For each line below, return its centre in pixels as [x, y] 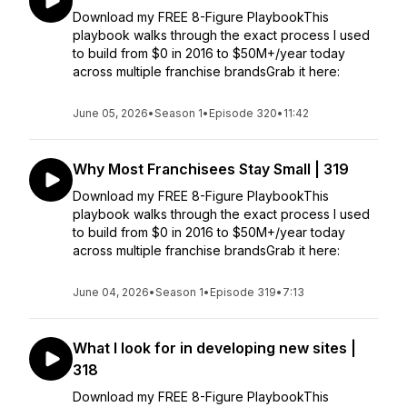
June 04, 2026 [111, 292]
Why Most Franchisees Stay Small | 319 [211, 169]
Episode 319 [243, 292]
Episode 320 [243, 113]
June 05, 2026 [110, 113]
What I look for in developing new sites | [214, 348]
